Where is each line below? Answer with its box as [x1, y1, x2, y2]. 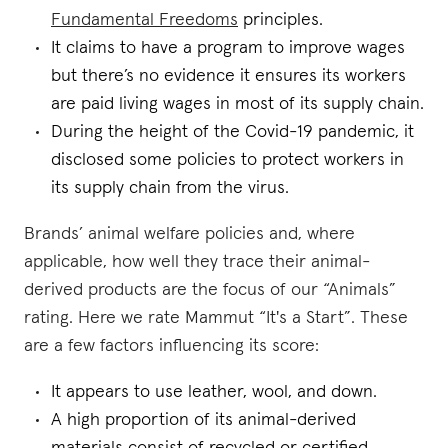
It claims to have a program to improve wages [51, 39, 405, 57]
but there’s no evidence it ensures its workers [51, 67, 406, 85]
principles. [238, 11, 323, 29]
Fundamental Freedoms [51, 11, 238, 29]
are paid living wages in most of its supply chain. [51, 95, 424, 113]
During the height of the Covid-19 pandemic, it [51, 123, 414, 141]
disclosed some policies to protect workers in [51, 151, 404, 169]
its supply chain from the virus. [51, 179, 289, 197]
